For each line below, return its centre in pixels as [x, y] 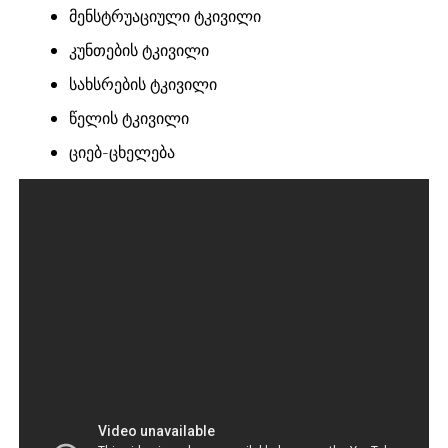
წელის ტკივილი [128, 118]
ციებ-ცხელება [121, 152]
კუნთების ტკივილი [138, 50]
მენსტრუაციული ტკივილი [164, 16]
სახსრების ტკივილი [142, 84]
